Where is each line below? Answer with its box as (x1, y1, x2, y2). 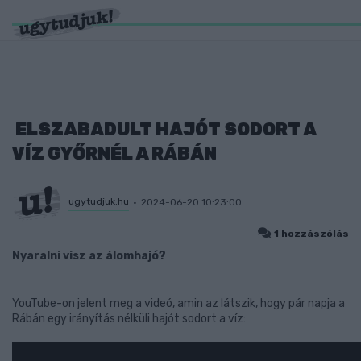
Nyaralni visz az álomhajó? (12, 249, 166, 263)
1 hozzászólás (274, 228, 349, 239)
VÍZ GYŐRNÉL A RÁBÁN (12, 143, 217, 164)
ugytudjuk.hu (68, 195, 129, 207)
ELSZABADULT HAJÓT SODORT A (12, 118, 316, 140)
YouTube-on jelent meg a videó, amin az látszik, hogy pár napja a (12, 297, 345, 310)
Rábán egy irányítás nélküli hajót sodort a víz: (12, 312, 246, 326)
